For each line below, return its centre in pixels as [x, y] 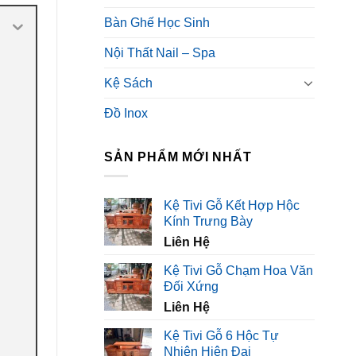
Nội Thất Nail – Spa [160, 52]
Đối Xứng [191, 287]
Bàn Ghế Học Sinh [157, 22]
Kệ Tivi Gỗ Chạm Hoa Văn [238, 271]
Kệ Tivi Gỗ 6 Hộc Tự [221, 336]
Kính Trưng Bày [208, 222]
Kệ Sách [128, 83]
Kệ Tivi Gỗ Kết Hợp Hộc [232, 206]
